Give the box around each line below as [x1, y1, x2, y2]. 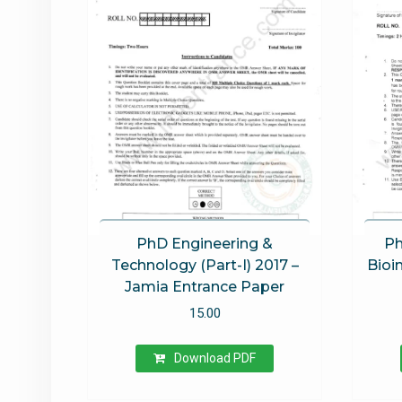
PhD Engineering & [136, 235, 274, 253]
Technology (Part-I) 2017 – [110, 257, 299, 275]
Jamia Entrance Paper [125, 278, 285, 296]
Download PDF [174, 350, 257, 365]
